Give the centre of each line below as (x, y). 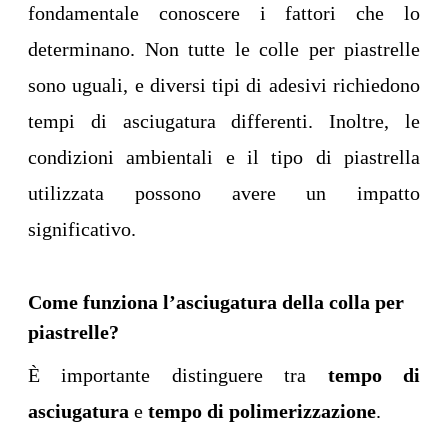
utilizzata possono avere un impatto (224, 193)
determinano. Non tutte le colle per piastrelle (224, 49)
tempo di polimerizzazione (262, 411)
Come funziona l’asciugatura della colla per (216, 302)
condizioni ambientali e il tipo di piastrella (224, 157)
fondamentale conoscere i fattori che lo (224, 13)
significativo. (82, 229)
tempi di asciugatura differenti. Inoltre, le (224, 121)
